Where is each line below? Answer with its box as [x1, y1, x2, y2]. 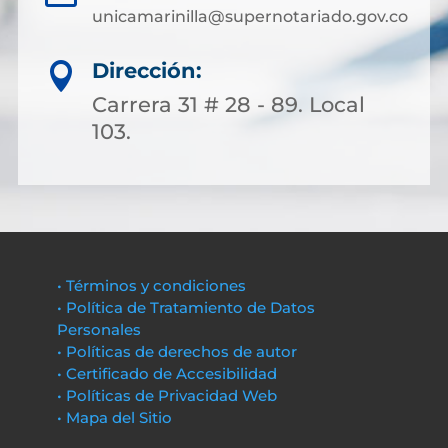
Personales [56, 320, 141, 339]
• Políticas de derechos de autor [56, 342, 297, 361]
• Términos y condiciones [56, 276, 246, 295]
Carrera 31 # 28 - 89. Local [92, 92, 365, 117]
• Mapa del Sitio [56, 408, 176, 427]
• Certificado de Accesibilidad [56, 364, 277, 383]
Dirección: [92, 58, 202, 83]
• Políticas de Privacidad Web [56, 386, 277, 405]
